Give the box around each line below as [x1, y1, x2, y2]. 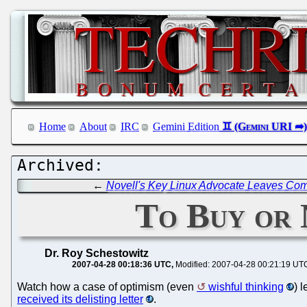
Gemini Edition [153, 121, 219, 133]
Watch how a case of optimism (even [17, 280, 197, 293]
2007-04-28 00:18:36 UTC [72, 259, 171, 269]
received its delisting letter [17, 293, 143, 305]
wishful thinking [208, 280, 284, 293]
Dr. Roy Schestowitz [45, 247, 149, 259]
